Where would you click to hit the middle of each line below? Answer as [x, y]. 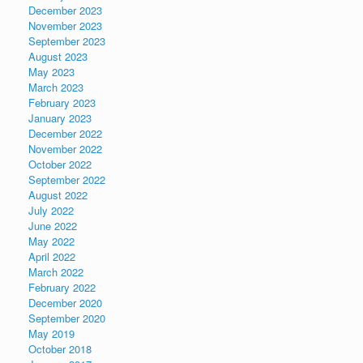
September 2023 [67, 41]
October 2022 [60, 164]
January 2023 [60, 117]
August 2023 [58, 56]
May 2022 [51, 241]
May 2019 [51, 333]
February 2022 [62, 287]
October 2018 [60, 348]
